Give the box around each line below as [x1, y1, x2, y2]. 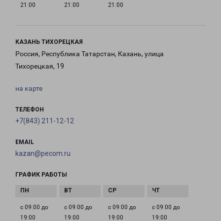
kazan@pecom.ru [15, 149, 71, 158]
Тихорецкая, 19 [15, 62, 64, 71]
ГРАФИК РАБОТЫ [15, 171, 67, 179]
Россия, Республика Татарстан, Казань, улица [15, 50, 164, 58]
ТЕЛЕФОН [15, 106, 44, 113]
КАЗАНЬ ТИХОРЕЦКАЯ [15, 38, 83, 46]
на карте [15, 84, 42, 93]
